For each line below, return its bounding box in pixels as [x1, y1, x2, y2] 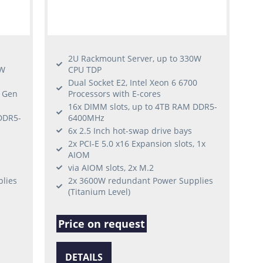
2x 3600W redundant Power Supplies [68, 174, 214, 186]
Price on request [58, 216, 146, 231]
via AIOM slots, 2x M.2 [68, 161, 154, 173]
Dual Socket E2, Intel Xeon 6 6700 [68, 76, 198, 88]
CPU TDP [68, 63, 102, 75]
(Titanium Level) [68, 186, 131, 197]
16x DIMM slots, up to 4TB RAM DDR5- [68, 100, 218, 112]
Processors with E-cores [68, 87, 161, 99]
